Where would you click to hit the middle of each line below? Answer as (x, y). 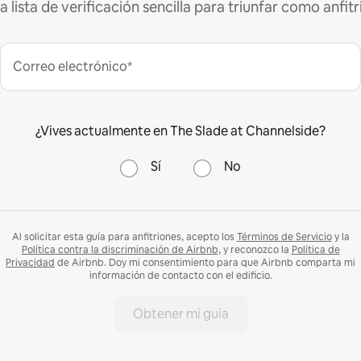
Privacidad (30, 263)
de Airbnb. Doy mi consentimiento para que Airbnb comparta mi (205, 263)
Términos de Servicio (284, 237)
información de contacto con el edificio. (180, 276)
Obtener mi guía (180, 314)
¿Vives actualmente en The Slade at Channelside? (180, 131)
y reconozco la (256, 250)
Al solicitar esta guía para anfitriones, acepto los (124, 237)
